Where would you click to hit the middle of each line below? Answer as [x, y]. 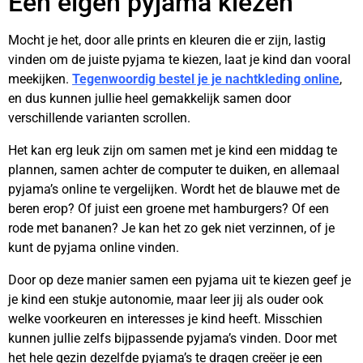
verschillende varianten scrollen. [99, 118]
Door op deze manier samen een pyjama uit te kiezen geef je [179, 280]
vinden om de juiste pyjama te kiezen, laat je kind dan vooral [179, 60]
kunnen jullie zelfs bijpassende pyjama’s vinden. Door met [173, 338]
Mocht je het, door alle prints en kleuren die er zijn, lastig [167, 40]
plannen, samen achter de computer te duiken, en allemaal [174, 170]
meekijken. [40, 79]
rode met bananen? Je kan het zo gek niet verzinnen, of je [171, 228]
